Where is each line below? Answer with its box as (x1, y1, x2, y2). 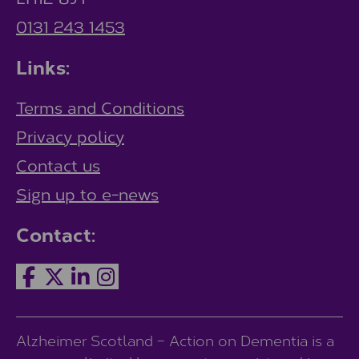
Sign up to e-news (16, 182, 159, 204)
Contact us (16, 153, 100, 175)
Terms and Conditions (16, 95, 184, 118)
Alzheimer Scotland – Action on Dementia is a (16, 330, 334, 350)
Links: (16, 52, 70, 80)
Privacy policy (16, 124, 124, 147)
